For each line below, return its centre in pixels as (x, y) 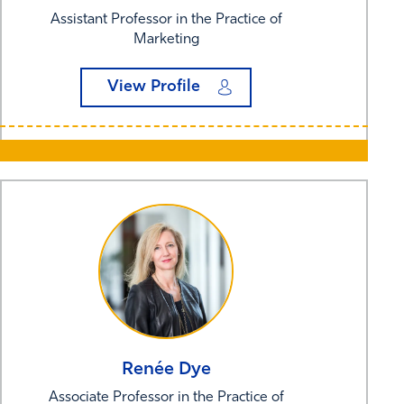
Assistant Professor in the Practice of (166, 19)
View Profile (153, 87)
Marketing (166, 39)
